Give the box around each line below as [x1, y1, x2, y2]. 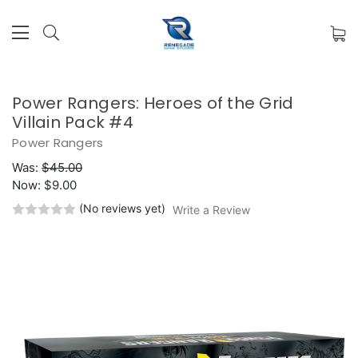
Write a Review [172, 202, 250, 217]
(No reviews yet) [79, 201, 165, 215]
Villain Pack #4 [12, 111, 133, 133]
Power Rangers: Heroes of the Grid [12, 92, 294, 114]
